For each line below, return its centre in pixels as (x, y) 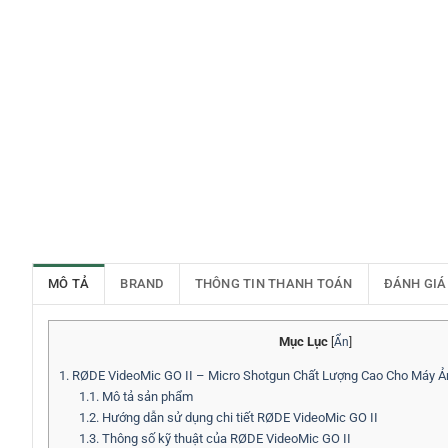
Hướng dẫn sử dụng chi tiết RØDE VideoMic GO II (238, 418)
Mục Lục (303, 342)
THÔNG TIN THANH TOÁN (273, 284)
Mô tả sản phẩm (145, 397)
